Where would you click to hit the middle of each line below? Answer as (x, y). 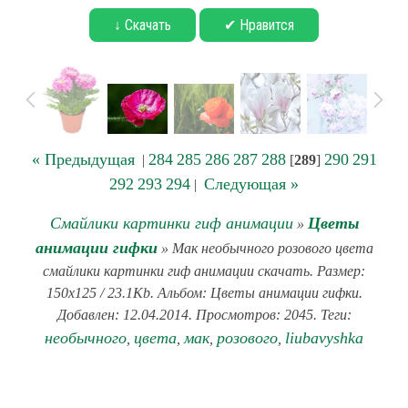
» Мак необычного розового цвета (265, 248)
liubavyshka (324, 338)
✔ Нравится (259, 25)
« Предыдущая (83, 159)
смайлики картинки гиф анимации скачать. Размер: (204, 271)
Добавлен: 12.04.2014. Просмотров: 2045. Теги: (204, 315)
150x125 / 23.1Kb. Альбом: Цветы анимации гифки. (204, 293)
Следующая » (251, 184)
